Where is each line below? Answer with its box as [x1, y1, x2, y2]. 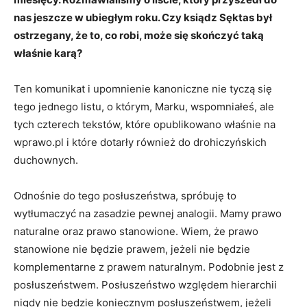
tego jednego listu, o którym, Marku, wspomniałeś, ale [14, 100, 274, 114]
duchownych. [14, 153, 78, 167]
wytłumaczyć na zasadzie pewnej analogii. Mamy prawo [14, 207, 282, 221]
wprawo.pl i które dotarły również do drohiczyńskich [14, 136, 267, 149]
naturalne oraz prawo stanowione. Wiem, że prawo [14, 225, 258, 238]
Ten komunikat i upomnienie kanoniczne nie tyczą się [14, 82, 272, 96]
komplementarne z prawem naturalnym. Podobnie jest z [14, 260, 284, 274]
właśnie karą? [14, 47, 82, 60]
